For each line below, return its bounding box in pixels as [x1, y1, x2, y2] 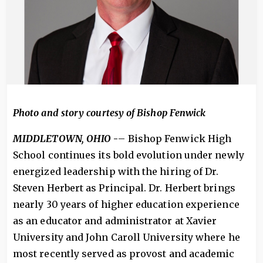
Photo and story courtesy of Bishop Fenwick [13, 107, 206, 119]
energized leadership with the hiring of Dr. [13, 166, 219, 177]
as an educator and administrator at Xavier [13, 215, 217, 227]
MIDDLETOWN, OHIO [13, 133, 114, 144]
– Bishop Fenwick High [118, 133, 232, 144]
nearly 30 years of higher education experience [13, 198, 240, 210]
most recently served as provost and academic [13, 248, 235, 259]
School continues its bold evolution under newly [13, 149, 244, 161]
